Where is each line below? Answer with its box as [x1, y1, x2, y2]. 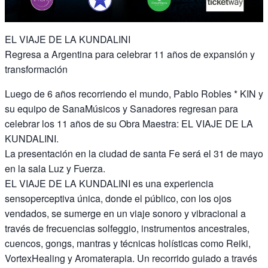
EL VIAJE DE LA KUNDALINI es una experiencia [5, 176, 214, 191]
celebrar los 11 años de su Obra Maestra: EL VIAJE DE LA [5, 117, 253, 131]
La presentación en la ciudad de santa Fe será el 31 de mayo [5, 147, 263, 161]
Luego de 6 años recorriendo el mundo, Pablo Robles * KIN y [5, 87, 263, 101]
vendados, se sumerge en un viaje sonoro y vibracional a [5, 206, 246, 221]
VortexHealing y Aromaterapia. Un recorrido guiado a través [5, 251, 257, 266]
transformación [5, 62, 68, 77]
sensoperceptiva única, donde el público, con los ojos [5, 191, 232, 206]
